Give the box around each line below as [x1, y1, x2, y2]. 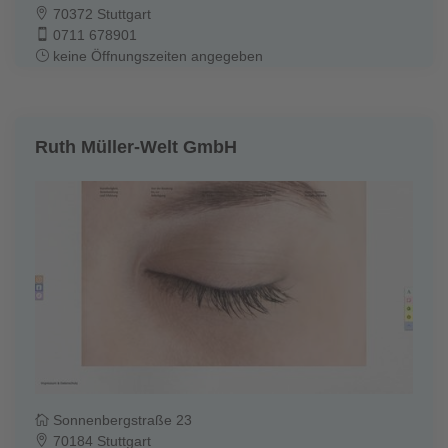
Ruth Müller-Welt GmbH [35, 136, 237, 157]
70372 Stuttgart [49, 5, 151, 22]
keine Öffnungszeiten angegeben [49, 47, 263, 64]
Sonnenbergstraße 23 [49, 411, 192, 428]
